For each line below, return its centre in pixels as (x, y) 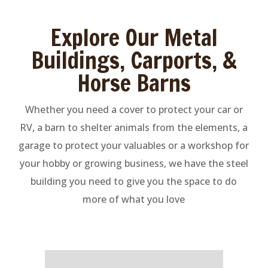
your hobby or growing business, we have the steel (134, 163)
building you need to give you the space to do (134, 181)
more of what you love (134, 199)
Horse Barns (134, 83)
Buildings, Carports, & (134, 60)
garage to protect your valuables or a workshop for (134, 145)
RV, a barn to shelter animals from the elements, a (134, 127)
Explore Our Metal (134, 38)
